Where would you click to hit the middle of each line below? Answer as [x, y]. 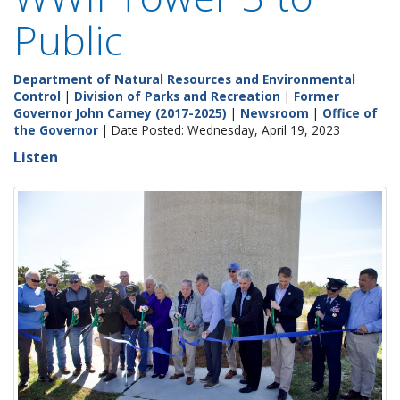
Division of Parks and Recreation [177, 96]
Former [317, 96]
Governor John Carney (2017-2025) [120, 113]
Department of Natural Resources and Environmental [184, 79]
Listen [36, 157]
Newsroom [275, 113]
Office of [350, 113]
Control [37, 96]
